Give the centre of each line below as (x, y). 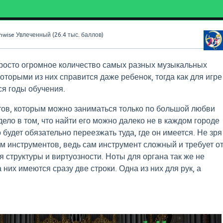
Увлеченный (33, 35)
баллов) (91, 35)
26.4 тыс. (67, 35)
